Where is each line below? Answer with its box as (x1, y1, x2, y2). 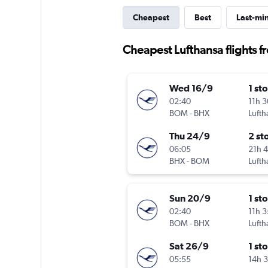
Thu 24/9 (169, 130, 210, 142)
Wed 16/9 (169, 83, 213, 94)
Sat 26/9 (169, 240, 209, 252)
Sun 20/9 (169, 193, 211, 204)
